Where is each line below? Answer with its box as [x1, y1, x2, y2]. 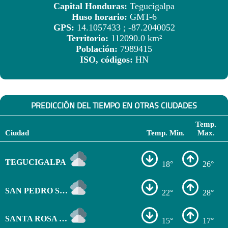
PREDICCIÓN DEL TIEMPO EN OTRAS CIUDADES [31, 99, 197, 111]
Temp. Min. [147, 128, 185, 137]
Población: [76, 44, 120, 54]
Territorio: [66, 33, 111, 44]
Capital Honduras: [53, 1, 130, 12]
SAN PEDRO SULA [59, 186, 68, 195]
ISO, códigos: [79, 54, 135, 65]
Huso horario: [71, 12, 130, 22]
